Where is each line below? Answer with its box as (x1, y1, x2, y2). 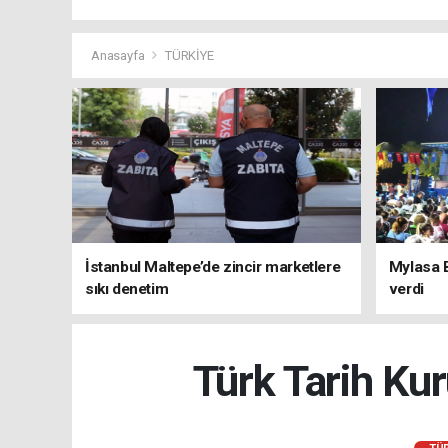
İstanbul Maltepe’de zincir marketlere (85, 258, 341, 277)
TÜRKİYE (164, 48, 214, 64)
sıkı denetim (85, 280, 169, 299)
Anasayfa (91, 48, 148, 64)
